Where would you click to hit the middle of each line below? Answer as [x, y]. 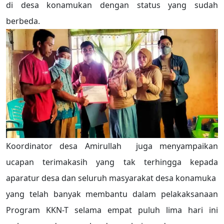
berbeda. [23, 21]
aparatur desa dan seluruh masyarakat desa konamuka [112, 178]
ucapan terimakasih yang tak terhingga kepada [112, 162]
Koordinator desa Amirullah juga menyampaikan [112, 146]
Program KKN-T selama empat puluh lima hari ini [112, 210]
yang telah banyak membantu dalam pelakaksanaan [112, 194]
